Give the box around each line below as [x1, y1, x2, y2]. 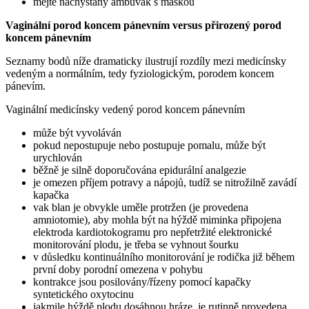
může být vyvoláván [33, 126, 121, 139]
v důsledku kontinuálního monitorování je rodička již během [33, 250, 295, 263]
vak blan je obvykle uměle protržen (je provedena [33, 201, 248, 213]
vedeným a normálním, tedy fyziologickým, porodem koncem [6, 67, 274, 79]
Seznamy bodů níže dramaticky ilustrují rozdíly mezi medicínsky [6, 54, 286, 67]
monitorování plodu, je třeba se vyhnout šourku [33, 238, 239, 250]
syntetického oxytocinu [33, 288, 134, 300]
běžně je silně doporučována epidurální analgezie [33, 163, 246, 176]
